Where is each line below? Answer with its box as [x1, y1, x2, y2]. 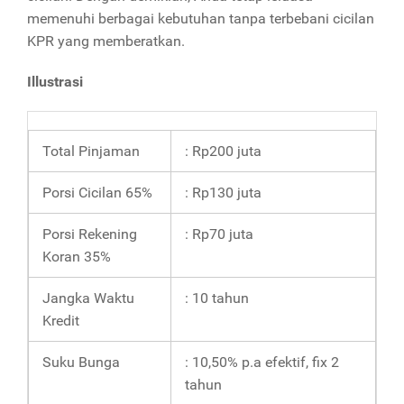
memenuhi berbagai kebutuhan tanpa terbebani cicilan [27, 10, 374, 28]
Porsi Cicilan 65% [42, 184, 152, 202]
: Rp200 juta [185, 142, 262, 161]
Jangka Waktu [42, 289, 134, 308]
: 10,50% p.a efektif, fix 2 [185, 353, 339, 372]
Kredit [42, 312, 79, 330]
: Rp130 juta [185, 184, 262, 202]
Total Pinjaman [42, 142, 140, 161]
